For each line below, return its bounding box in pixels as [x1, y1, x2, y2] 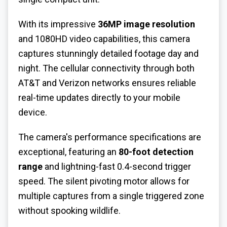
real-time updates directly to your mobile [18, 92, 180, 103]
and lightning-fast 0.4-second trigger [43, 161, 191, 172]
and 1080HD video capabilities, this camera [18, 33, 190, 45]
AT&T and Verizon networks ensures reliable [18, 78, 196, 89]
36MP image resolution [98, 19, 195, 30]
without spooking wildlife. [18, 205, 121, 216]
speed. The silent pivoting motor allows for [18, 175, 190, 186]
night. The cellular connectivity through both [18, 63, 195, 74]
